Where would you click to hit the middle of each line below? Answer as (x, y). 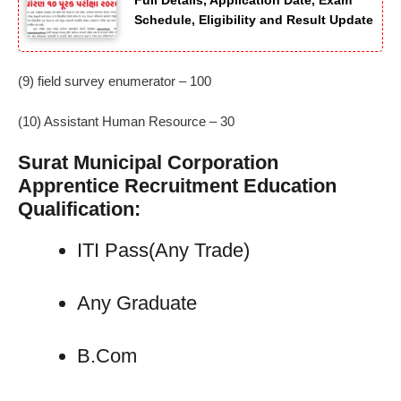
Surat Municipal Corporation (148, 163)
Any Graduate (137, 303)
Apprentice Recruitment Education (177, 186)
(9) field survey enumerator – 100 (115, 81)
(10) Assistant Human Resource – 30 (126, 121)
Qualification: (79, 209)
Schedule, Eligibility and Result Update (254, 20)
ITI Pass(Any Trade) (163, 251)
